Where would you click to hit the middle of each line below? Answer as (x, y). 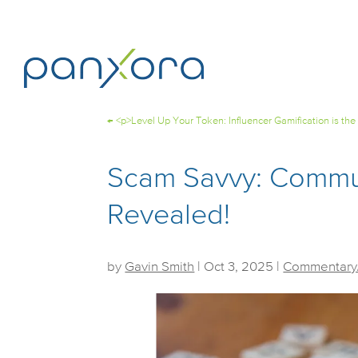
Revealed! (169, 216)
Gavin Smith (160, 267)
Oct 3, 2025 (239, 267)
